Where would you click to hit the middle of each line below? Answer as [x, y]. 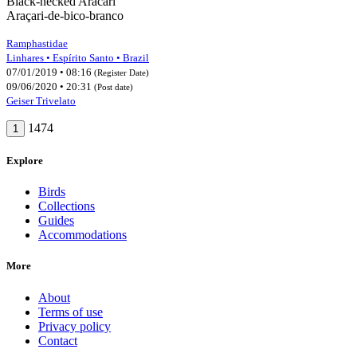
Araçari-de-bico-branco [65, 15]
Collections [67, 206]
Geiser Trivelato [41, 100]
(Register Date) [122, 72]
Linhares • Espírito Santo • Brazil [78, 57]
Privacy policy [75, 326]
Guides [56, 221]
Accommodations [82, 235]
